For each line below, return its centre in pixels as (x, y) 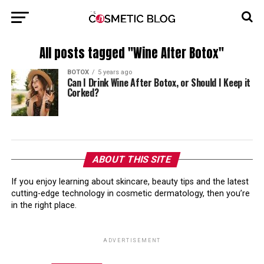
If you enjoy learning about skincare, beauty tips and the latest (130, 182)
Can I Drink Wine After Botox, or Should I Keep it (159, 82)
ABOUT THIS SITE (132, 159)
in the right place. (44, 205)
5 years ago (115, 72)
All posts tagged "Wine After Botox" (132, 53)
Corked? (83, 93)
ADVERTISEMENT (132, 240)
